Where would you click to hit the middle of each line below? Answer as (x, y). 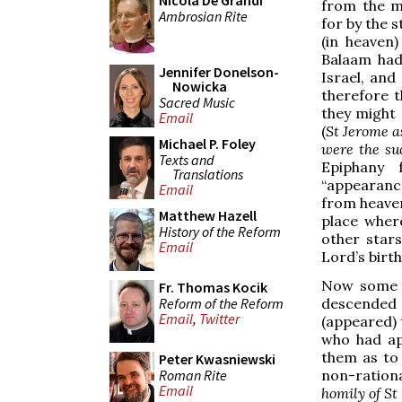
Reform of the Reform (221, 303)
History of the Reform (220, 231)
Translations (208, 174)
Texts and (187, 159)
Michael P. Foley (207, 144)
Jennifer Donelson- (219, 72)
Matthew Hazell (208, 215)
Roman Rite (193, 375)
